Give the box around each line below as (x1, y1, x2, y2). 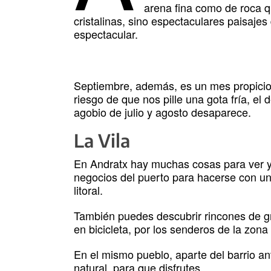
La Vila (74, 129, 130, 152)
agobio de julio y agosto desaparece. (74, 104, 251, 120)
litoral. (74, 182, 103, 198)
